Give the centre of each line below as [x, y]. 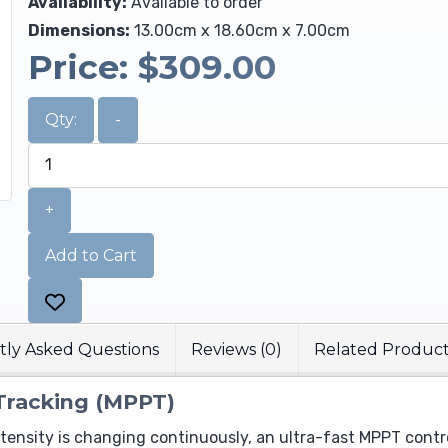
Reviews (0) [236, 350]
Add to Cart [90, 255]
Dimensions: [78, 30]
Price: [82, 66]
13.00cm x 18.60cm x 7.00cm [241, 30]
